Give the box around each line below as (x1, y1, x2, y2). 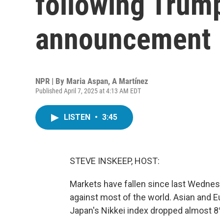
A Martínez (112, 76, 148, 86)
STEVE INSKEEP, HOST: (70, 156, 160, 166)
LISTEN (64, 112, 92, 122)
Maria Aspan (66, 76, 108, 86)
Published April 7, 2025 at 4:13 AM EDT (35, 87, 141, 95)
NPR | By (35, 76, 66, 86)
